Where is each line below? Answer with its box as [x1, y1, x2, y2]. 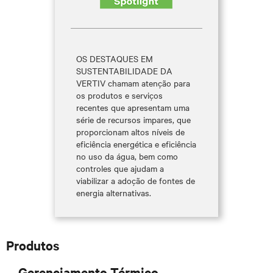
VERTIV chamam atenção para [76, 77, 190, 89]
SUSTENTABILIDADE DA [76, 65, 172, 77]
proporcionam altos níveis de [76, 126, 185, 138]
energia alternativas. [76, 186, 151, 199]
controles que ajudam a [76, 162, 164, 174]
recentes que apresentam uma [76, 101, 190, 113]
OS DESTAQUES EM [76, 52, 153, 65]
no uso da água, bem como [76, 150, 178, 162]
